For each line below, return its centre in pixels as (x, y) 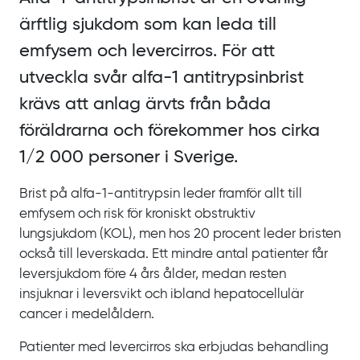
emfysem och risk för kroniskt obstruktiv (137, 215)
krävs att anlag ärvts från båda (145, 105)
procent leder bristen (277, 235)
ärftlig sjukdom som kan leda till (148, 25)
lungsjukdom (58, 235)
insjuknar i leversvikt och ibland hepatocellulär (162, 295)
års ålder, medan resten (213, 275)
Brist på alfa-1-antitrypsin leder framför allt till (161, 194)
